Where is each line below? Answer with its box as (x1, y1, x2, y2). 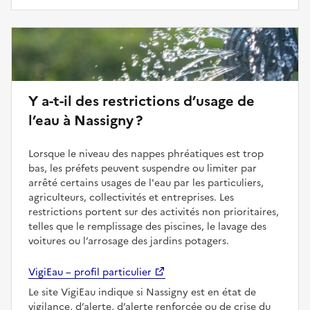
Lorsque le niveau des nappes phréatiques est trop (28, 146, 264, 161)
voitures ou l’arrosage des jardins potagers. (28, 233, 229, 248)
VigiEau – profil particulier (28, 264, 152, 280)
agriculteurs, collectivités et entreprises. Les (28, 190, 234, 205)
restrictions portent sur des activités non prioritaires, (28, 204, 279, 219)
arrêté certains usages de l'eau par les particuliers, (28, 175, 264, 190)
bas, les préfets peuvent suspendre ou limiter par (28, 161, 257, 176)
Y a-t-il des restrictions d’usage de (28, 90, 255, 111)
